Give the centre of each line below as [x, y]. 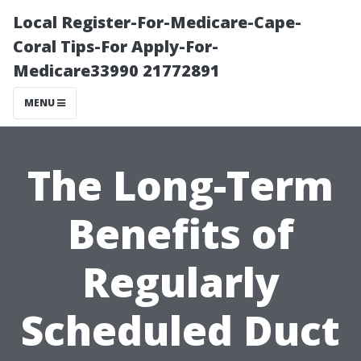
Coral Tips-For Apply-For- [116, 46]
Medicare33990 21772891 [116, 71]
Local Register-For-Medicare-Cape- [157, 22]
